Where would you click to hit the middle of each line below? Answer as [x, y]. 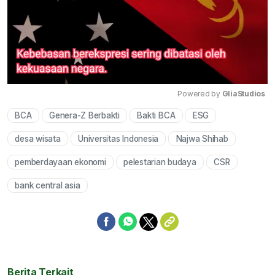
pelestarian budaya [160, 162]
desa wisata [38, 138]
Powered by [200, 93]
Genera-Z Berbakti [84, 115]
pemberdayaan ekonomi [60, 162]
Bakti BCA [156, 115]
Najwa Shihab [202, 138]
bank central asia [48, 185]
